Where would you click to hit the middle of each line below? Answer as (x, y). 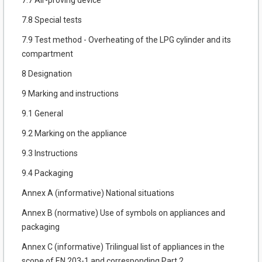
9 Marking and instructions (70, 94)
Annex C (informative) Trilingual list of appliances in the (123, 247)
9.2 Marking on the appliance (74, 134)
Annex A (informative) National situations (98, 193)
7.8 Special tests (52, 20)
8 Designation (47, 74)
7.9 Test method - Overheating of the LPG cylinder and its (126, 40)
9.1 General (42, 114)
